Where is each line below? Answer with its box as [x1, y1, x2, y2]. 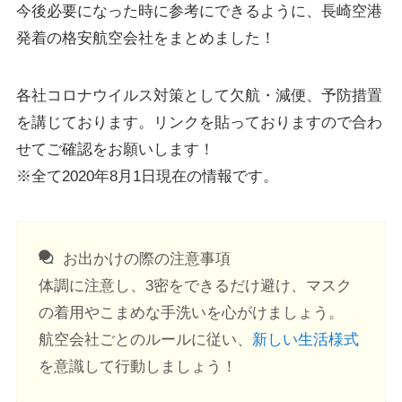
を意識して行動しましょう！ [39, 357, 238, 375]
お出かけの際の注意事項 [57, 249, 231, 267]
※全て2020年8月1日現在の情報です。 [15, 168, 278, 186]
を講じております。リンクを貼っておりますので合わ [15, 114, 382, 132]
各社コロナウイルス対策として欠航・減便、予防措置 [15, 87, 382, 105]
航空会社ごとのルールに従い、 [39, 330, 253, 348]
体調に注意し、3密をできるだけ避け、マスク [39, 276, 353, 294]
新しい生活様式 [252, 330, 360, 348]
